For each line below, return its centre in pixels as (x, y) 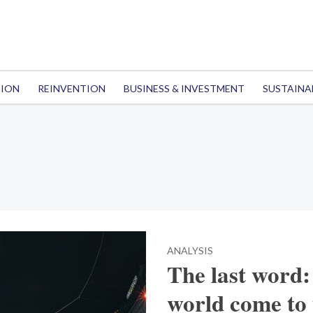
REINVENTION (71, 88)
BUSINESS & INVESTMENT (184, 88)
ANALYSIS (190, 250)
